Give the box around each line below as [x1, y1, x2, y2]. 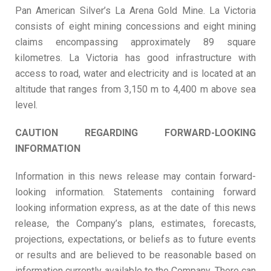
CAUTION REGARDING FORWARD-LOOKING [15, 127, 256, 139]
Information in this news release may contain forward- [15, 171, 256, 182]
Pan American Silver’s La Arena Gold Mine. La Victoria [15, 5, 256, 16]
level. [15, 99, 38, 111]
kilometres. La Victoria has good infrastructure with [15, 52, 256, 64]
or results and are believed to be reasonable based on [15, 249, 256, 261]
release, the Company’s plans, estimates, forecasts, [15, 218, 256, 229]
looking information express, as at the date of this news [15, 202, 256, 214]
